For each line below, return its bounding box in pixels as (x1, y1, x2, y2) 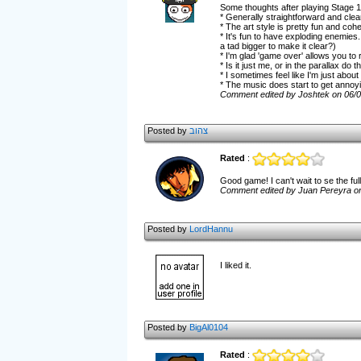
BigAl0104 (189, 322, 228, 332)
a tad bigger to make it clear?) (219, 41, 336, 51)
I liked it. (219, 260, 251, 270)
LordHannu (189, 224, 233, 234)
